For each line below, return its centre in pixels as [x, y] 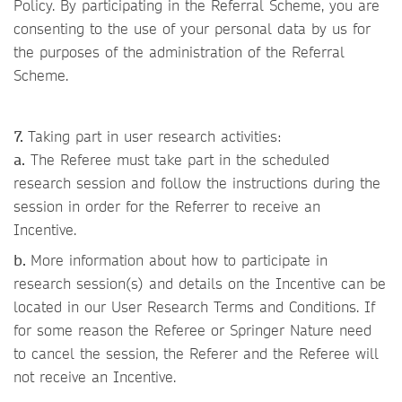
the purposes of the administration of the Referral [179, 52]
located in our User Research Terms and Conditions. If [194, 306]
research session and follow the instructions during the [197, 183]
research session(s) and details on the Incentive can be [200, 283]
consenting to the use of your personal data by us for [192, 28]
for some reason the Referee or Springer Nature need [192, 330]
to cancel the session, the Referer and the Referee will [196, 353]
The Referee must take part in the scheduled [177, 159]
